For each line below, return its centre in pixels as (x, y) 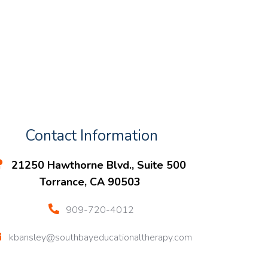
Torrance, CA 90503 (91, 182)
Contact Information (91, 136)
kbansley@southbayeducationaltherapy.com (101, 237)
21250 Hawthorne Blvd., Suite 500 (98, 165)
